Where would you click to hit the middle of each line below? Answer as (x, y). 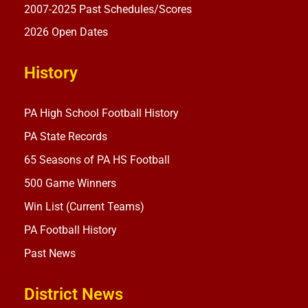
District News (74, 295)
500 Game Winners (70, 184)
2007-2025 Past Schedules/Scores (108, 10)
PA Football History (70, 230)
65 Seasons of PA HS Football (97, 160)
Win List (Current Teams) (84, 207)
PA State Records (66, 137)
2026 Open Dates (66, 32)
